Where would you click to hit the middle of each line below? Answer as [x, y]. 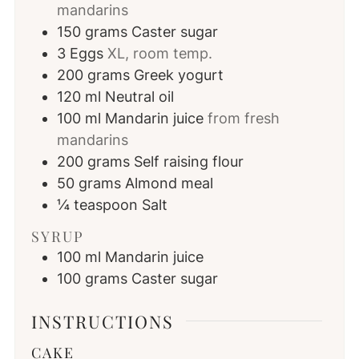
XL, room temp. [159, 54]
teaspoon [105, 205]
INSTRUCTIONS [102, 321]
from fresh [243, 119]
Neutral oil [139, 97]
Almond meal [169, 184]
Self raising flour [188, 162]
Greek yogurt [178, 75]
